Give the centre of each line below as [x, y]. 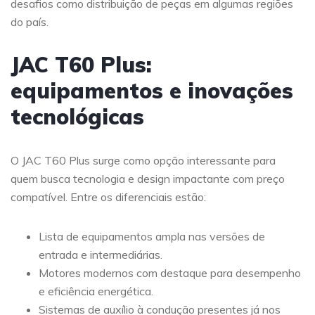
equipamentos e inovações [152, 91]
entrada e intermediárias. [101, 255]
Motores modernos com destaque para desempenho [170, 273]
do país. [30, 22]
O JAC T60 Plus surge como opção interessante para [143, 161]
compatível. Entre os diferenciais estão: [108, 197]
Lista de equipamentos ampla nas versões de [152, 237]
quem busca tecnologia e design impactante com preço [148, 179]
